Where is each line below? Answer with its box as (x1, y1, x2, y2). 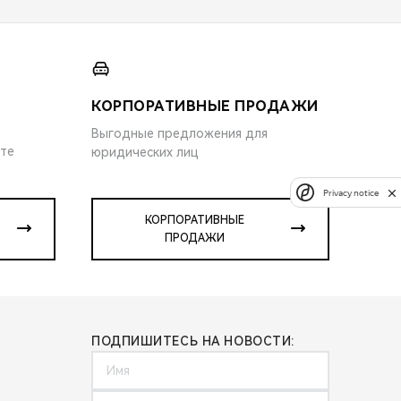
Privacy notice (323, 187, 379, 198)
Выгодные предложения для (91, 125, 268, 141)
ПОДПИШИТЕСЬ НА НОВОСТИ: (91, 333, 294, 348)
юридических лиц (91, 144, 199, 159)
